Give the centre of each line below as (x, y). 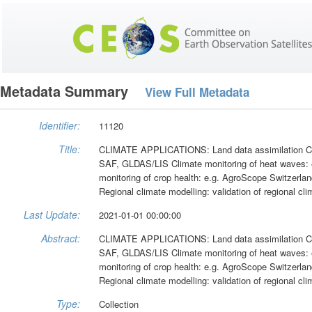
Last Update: (52, 214)
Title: (69, 149)
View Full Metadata (197, 92)
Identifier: (60, 125)
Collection (119, 304)
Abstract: (61, 238)
